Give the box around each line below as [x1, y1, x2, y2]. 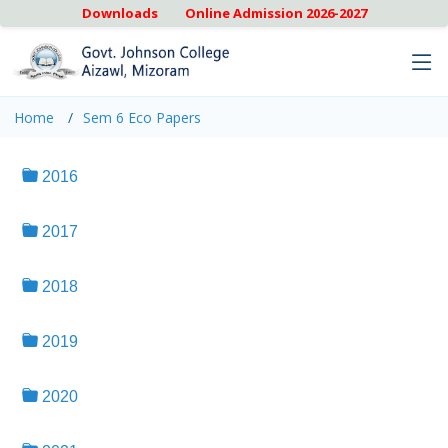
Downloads [81, 4, 158, 22]
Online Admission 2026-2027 [184, 4, 367, 22]
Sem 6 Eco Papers [83, 108, 201, 127]
